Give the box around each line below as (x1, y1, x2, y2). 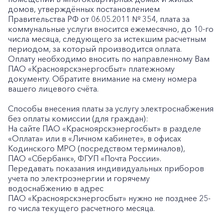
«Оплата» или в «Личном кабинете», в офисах (8, 133, 181, 143)
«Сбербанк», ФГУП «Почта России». (28, 153, 161, 163)
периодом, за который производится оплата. (8, 44, 182, 54)
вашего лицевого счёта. (8, 84, 99, 94)
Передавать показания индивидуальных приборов (8, 163, 204, 173)
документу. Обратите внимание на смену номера (8, 74, 197, 84)
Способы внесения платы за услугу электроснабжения (8, 104, 214, 113)
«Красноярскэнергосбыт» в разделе (62, 123, 201, 133)
